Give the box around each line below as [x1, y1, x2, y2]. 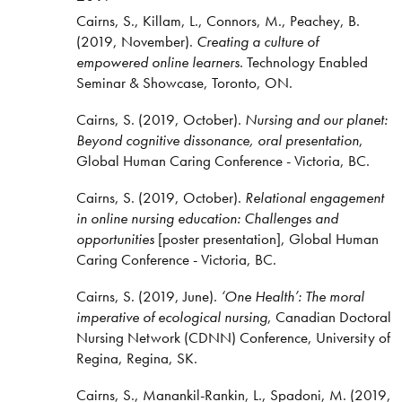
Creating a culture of [196, 31, 319, 52]
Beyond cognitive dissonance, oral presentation [75, 130, 359, 151]
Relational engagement [244, 188, 384, 208]
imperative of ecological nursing [75, 306, 267, 327]
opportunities [75, 229, 154, 249]
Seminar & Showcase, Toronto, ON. [75, 73, 293, 93]
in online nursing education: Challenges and [75, 208, 338, 229]
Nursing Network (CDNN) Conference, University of [75, 327, 390, 347]
